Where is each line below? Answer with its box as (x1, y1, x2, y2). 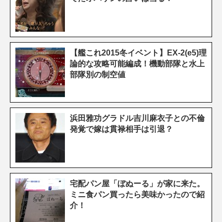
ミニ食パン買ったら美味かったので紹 (70, 190, 205, 199)
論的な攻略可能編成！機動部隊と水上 (70, 59, 205, 68)
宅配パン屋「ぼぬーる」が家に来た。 (70, 179, 205, 188)
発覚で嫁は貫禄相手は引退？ (70, 124, 173, 133)
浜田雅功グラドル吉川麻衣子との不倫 (70, 113, 205, 122)
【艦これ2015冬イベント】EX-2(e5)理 (70, 48, 207, 57)
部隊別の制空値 (70, 70, 125, 79)
